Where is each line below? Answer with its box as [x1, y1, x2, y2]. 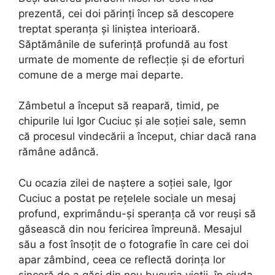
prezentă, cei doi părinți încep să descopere [18, 7, 234, 20]
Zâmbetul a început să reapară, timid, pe [18, 99, 219, 112]
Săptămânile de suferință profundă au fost [18, 37, 228, 50]
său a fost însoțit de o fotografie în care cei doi [18, 238, 249, 250]
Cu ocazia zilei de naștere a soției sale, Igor [18, 176, 232, 189]
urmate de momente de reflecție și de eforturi [18, 53, 244, 66]
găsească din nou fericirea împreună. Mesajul [18, 222, 242, 235]
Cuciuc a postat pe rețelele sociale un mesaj [18, 192, 236, 204]
